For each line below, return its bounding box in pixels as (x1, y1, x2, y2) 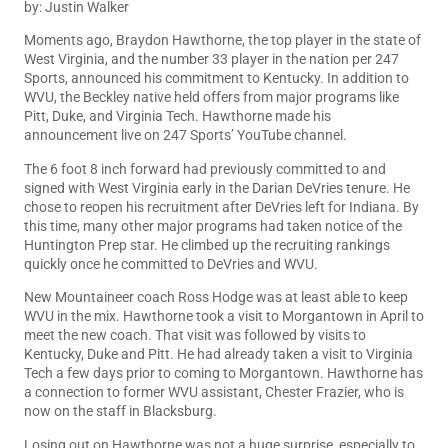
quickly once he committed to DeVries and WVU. (24, 255, 318, 272)
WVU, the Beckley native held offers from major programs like (24, 89, 399, 106)
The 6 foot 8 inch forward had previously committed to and (24, 160, 386, 177)
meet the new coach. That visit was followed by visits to (24, 327, 366, 344)
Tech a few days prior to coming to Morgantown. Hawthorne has (24, 365, 423, 382)
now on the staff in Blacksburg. (24, 403, 217, 420)
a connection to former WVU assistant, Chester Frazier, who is (24, 384, 404, 401)
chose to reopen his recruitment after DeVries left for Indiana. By (24, 198, 419, 215)
